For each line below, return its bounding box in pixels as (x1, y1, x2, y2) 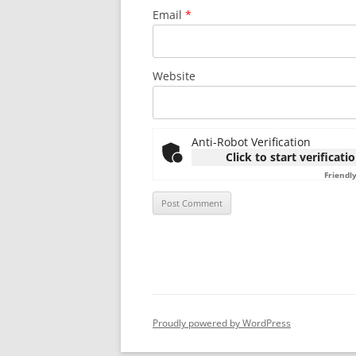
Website (153, 68, 195, 83)
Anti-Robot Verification (192, 134, 311, 149)
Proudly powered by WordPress (153, 316, 291, 330)
